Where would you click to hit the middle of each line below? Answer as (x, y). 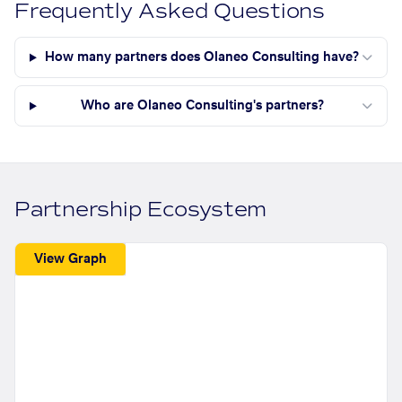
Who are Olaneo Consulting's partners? (202, 106)
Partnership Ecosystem (141, 210)
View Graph (71, 259)
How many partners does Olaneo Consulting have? (202, 58)
